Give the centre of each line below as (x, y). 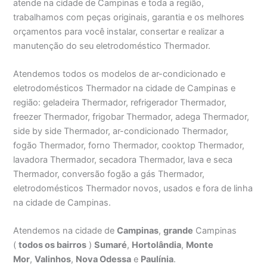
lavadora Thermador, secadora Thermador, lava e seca (123, 160)
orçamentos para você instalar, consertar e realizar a (119, 31)
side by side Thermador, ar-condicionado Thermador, (121, 131)
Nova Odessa (104, 260)
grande (178, 231)
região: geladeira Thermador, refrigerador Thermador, (120, 103)
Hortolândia (157, 245)
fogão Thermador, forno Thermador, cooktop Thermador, (129, 146)
